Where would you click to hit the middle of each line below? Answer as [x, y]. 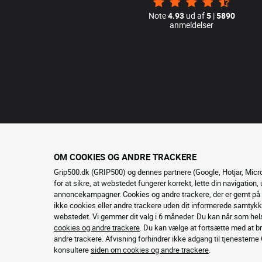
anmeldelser [192, 25]
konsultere [72, 250]
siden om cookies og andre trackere [150, 250]
